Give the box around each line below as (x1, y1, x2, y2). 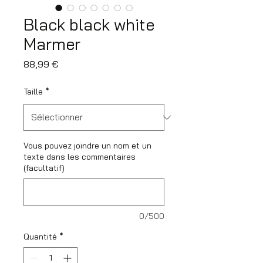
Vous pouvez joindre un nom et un (23, 140, 151, 151)
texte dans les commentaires (23, 151, 136, 162)
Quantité (23, 231, 57, 242)
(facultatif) (23, 163, 65, 173)
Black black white (23, 14, 154, 35)
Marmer (23, 33, 80, 54)
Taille (23, 86, 43, 97)
